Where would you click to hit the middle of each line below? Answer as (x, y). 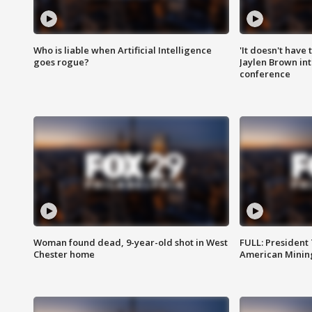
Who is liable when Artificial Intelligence (123, 50)
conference (265, 74)
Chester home (64, 255)
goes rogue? (61, 62)
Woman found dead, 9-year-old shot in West (131, 243)
